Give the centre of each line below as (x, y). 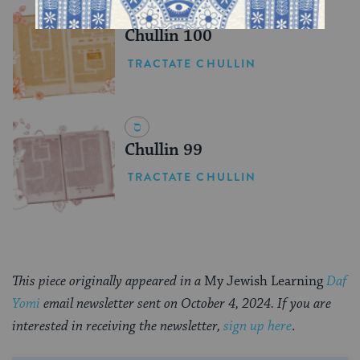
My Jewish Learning (265, 282)
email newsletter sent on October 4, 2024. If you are (186, 304)
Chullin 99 (163, 150)
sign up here (258, 327)
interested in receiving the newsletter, (118, 327)
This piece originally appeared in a (108, 282)
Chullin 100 (168, 37)
